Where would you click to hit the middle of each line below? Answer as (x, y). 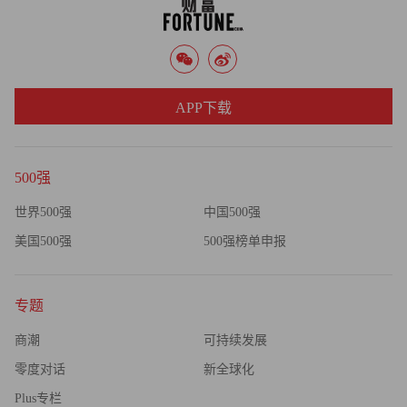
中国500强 (232, 212)
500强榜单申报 (245, 241)
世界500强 (43, 212)
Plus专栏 (38, 398)
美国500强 (43, 241)
